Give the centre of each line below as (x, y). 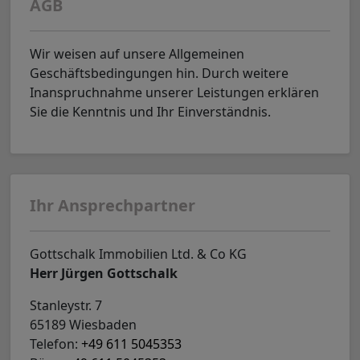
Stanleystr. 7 (66, 305)
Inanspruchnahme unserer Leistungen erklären (174, 92)
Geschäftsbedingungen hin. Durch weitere (159, 73)
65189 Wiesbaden (83, 325)
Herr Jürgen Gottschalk (104, 273)
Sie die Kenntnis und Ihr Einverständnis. (150, 112)
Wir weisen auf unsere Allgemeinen (137, 54)
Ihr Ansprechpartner (112, 205)
